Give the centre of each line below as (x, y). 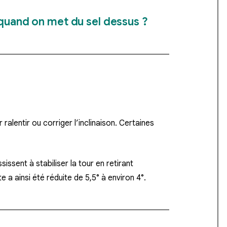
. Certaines (135, 123)
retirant (120, 164)
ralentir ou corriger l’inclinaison (60, 123)
